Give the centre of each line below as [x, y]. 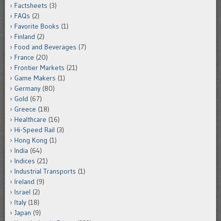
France [24, 57]
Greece [25, 109]
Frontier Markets [39, 68]
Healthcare [30, 120]
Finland [25, 37]
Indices [25, 161]
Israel [22, 192]
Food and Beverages [45, 47]
